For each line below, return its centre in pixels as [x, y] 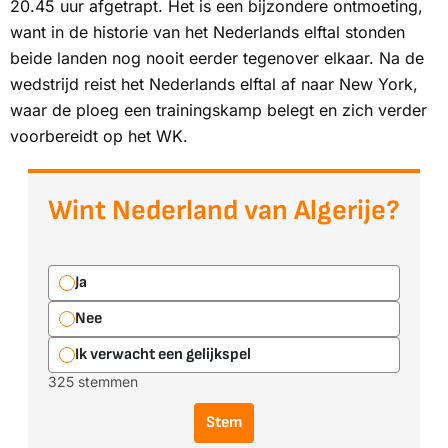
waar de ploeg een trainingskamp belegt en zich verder [218, 110]
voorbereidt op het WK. [99, 136]
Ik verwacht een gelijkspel [163, 354]
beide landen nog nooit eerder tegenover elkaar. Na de [217, 58]
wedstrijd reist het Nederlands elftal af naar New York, [214, 84]
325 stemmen [93, 381]
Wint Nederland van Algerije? [224, 210]
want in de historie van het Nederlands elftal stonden [207, 32]
